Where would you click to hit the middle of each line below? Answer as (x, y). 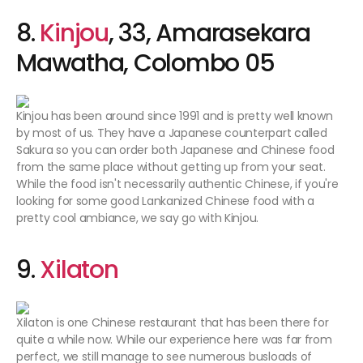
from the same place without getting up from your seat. (171, 167)
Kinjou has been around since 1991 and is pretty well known (175, 116)
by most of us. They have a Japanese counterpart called (172, 133)
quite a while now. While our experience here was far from (174, 340)
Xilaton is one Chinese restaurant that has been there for (173, 323)
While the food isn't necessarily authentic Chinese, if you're (177, 184)
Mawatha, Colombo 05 (145, 64)
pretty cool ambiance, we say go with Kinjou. (139, 218)
